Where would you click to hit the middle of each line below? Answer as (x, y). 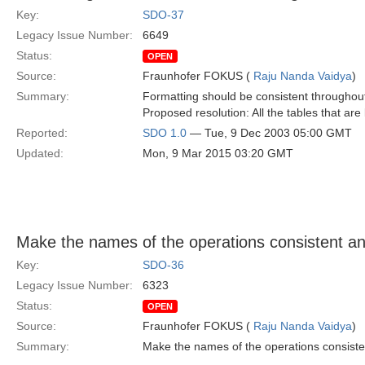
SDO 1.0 (165, 133)
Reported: (42, 133)
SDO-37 (163, 15)
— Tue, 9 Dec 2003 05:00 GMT (269, 133)
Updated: (40, 153)
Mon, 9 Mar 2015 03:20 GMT (218, 153)
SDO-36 (163, 265)
